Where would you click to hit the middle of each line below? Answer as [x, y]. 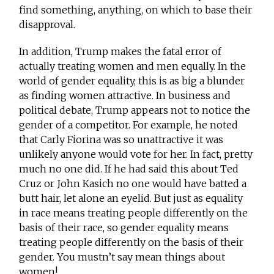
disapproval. [47, 25]
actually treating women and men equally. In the [133, 66]
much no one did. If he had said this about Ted [129, 169]
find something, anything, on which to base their [136, 10]
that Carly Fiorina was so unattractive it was [121, 140]
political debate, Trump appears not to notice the [135, 110]
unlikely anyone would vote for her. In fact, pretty [136, 154]
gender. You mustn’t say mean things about [122, 257]
